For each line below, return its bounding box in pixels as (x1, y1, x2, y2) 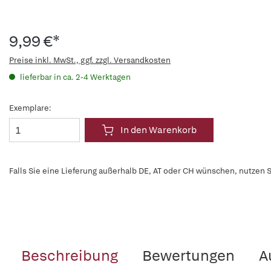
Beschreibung (21, 246, 118, 265)
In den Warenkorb (120, 124, 197, 136)
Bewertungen (142, 246, 235, 265)
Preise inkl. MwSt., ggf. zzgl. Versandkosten (9, 55, 171, 65)
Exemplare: (9, 103, 51, 113)
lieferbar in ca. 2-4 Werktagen (18, 72, 131, 82)
